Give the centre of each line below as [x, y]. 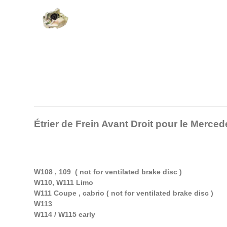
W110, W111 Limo [64, 183]
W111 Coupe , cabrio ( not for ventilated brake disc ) [124, 193]
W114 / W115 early [65, 215]
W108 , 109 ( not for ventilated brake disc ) [109, 172]
